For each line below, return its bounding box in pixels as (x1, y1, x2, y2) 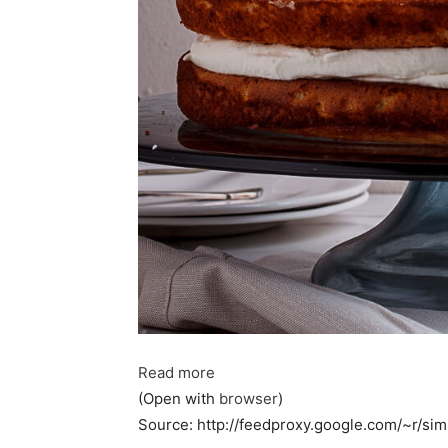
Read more (138, 363, 215, 382)
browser (219, 389, 278, 408)
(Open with (138, 389, 219, 408)
